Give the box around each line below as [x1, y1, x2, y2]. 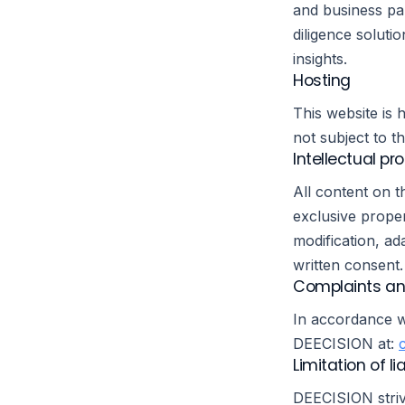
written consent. [293, 256, 403, 274]
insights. [293, 50, 347, 68]
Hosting [293, 70, 351, 91]
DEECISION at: [293, 334, 399, 353]
